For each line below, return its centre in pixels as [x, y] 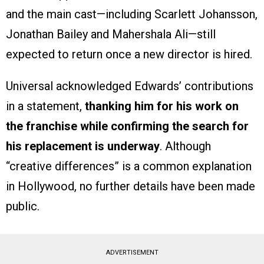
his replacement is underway [83, 146]
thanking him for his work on [162, 106]
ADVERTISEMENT [132, 252]
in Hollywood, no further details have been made [131, 186]
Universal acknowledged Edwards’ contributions [130, 86]
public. [23, 206]
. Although [185, 146]
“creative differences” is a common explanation [129, 166]
